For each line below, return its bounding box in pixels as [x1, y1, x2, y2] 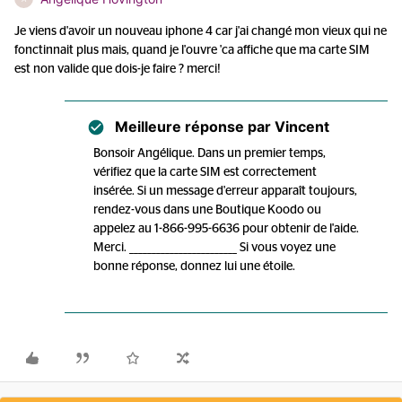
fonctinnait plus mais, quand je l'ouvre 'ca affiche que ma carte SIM [14, 44, 370, 57]
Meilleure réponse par [115, 118, 271, 135]
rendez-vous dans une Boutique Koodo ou [93, 204, 321, 216]
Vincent [271, 118, 329, 135]
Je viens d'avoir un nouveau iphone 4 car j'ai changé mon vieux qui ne [14, 25, 387, 38]
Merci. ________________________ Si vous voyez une [93, 241, 336, 254]
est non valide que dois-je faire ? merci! [14, 63, 221, 75]
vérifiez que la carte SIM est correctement [93, 166, 317, 179]
